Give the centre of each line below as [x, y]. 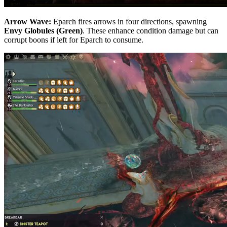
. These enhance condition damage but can [150, 31]
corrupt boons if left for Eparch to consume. [74, 40]
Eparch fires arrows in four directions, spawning [130, 22]
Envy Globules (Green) [43, 31]
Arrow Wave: [29, 22]
